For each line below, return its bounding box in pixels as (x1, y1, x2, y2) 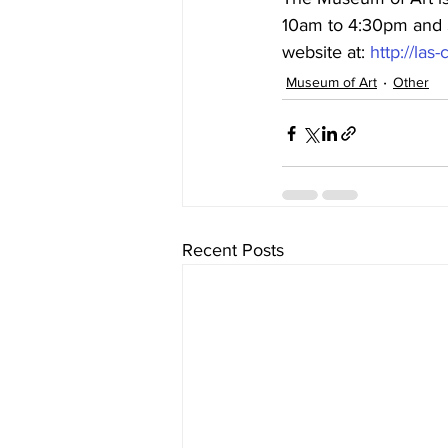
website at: (282, 42, 370, 62)
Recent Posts (182, 240, 284, 260)
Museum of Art (286, 74, 377, 90)
